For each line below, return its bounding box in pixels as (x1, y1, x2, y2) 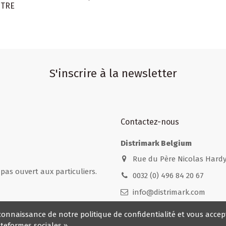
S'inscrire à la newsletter (49, 67, 177, 81)
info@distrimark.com (132, 187, 205, 197)
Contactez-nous (121, 117, 179, 127)
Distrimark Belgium (121, 139, 192, 148)
